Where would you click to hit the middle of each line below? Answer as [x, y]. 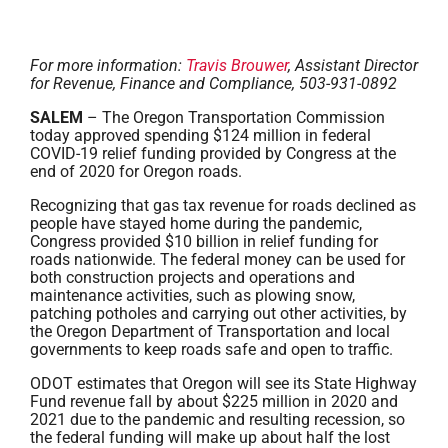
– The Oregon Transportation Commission [234, 117]
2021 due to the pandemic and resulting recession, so [217, 419]
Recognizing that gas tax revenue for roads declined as [223, 205]
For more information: [108, 65]
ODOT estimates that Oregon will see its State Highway [223, 383]
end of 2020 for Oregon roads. [136, 171]
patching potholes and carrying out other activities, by [218, 313]
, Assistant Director [353, 65]
